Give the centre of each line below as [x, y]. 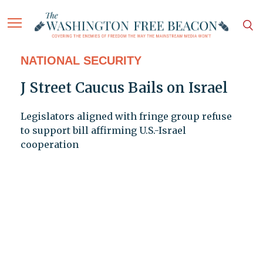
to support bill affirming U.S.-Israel [103, 131]
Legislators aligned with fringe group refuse [126, 117]
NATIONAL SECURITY [81, 61]
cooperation [49, 145]
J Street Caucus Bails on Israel [124, 88]
